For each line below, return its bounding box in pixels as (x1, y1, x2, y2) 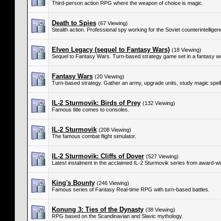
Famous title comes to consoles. (52, 107, 129, 112)
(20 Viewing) (95, 74, 124, 79)
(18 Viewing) (172, 47, 201, 53)
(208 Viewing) (99, 127, 131, 133)
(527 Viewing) (146, 153, 179, 159)
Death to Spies (52, 19, 96, 27)
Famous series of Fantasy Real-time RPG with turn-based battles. (52, 186, 210, 192)
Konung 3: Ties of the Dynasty (52, 206, 144, 213)
